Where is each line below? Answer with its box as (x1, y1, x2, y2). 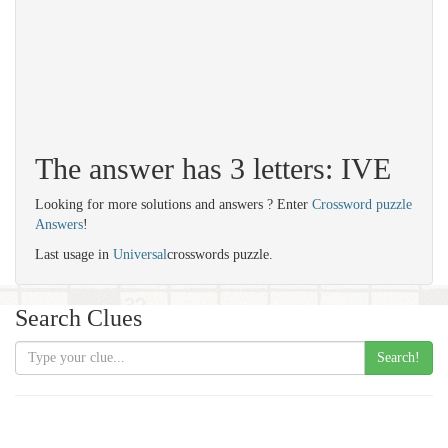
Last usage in (35, 247, 113, 262)
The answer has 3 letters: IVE (35, 152, 391, 185)
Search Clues (15, 305, 142, 331)
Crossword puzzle (312, 197, 412, 212)
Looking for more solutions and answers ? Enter (35, 197, 312, 212)
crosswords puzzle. (167, 247, 273, 262)
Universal (113, 247, 167, 262)
